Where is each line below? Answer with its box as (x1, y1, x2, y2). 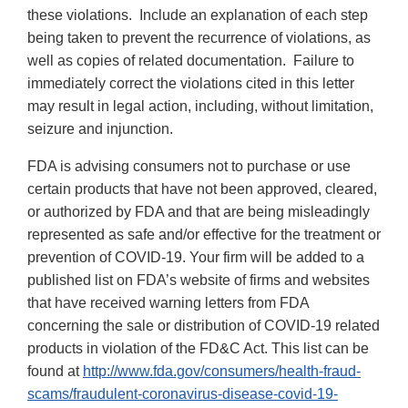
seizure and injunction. (27, 121, 173, 138)
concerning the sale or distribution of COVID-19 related (27, 318, 380, 334)
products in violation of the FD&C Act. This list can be (27, 341, 369, 357)
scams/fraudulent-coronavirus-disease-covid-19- (27, 386, 338, 403)
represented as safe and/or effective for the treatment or (27, 227, 381, 243)
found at (27, 363, 83, 380)
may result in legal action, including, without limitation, (27, 98, 373, 115)
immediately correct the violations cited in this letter (27, 76, 354, 92)
